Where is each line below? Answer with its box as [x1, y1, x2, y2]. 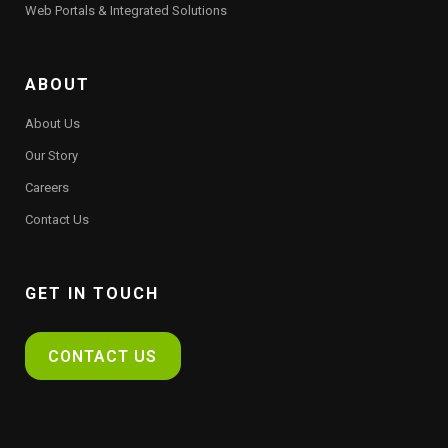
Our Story [25, 148, 78, 163]
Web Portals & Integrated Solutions [25, 3, 227, 18]
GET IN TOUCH [25, 284, 159, 303]
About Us [25, 116, 80, 131]
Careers [25, 180, 69, 195]
